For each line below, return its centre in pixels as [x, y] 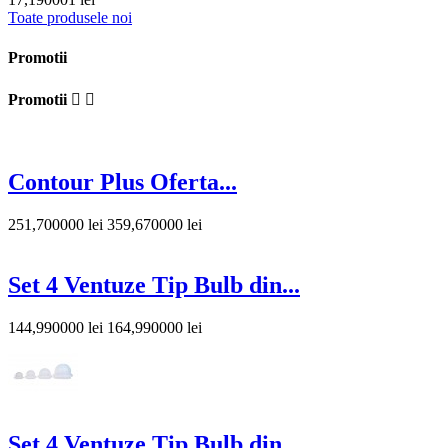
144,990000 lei [55, 327]
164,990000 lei [154, 327]
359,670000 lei [154, 225]
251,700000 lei [55, 225]
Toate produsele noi [70, 18]
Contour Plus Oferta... [122, 182]
